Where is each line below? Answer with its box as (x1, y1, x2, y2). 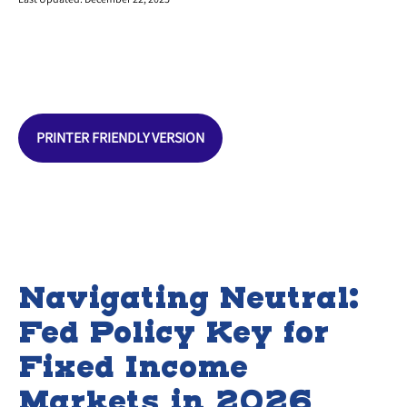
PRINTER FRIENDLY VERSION (36, 128, 204, 147)
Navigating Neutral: (18, 279, 359, 316)
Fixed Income (18, 348, 248, 385)
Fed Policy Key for (18, 313, 329, 351)
